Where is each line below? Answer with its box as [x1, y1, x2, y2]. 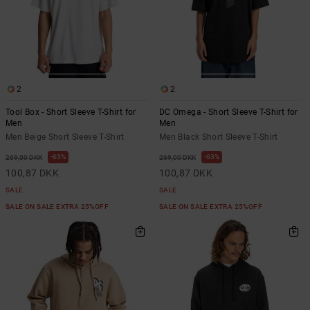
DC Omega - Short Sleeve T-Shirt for [159, 107, 298, 118]
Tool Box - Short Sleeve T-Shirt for [6, 107, 136, 118]
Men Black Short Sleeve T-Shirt [159, 132, 278, 143]
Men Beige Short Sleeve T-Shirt [6, 132, 125, 143]
